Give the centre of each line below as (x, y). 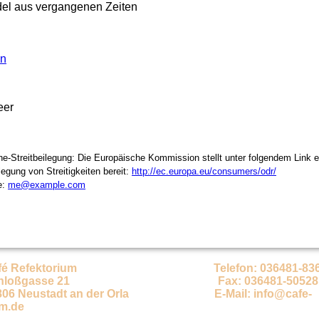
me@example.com (47, 185)
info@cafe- (283, 294)
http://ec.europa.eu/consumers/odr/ (204, 171)
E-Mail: (234, 294)
